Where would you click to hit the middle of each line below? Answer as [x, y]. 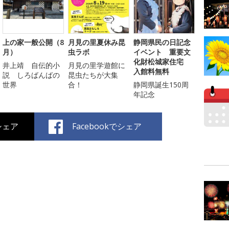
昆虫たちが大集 [93, 75]
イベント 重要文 [162, 52]
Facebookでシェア [107, 127]
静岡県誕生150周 [161, 85]
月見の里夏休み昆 [97, 42]
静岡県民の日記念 [162, 42]
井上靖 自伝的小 [31, 65]
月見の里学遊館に [97, 65]
